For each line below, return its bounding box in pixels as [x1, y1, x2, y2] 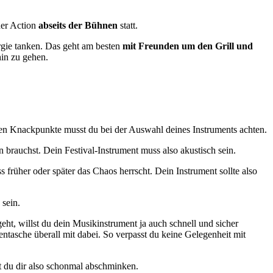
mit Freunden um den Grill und [122, 40, 253, 51]
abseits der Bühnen [38, 19, 118, 30]
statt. [118, 19, 138, 30]
